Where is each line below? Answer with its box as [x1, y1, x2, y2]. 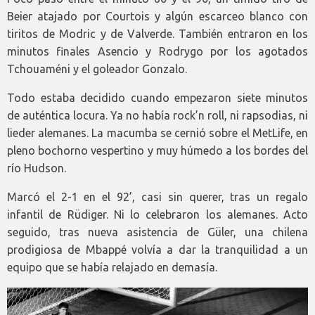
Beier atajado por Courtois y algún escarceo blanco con [7, 9, 308, 22]
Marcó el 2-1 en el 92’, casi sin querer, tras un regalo [7, 190, 308, 203]
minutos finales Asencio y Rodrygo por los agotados [7, 44, 308, 58]
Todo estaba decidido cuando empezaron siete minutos [7, 91, 308, 104]
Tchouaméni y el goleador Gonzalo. [7, 62, 187, 75]
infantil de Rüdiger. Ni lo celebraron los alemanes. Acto [7, 207, 308, 221]
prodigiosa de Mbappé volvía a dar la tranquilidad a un [7, 243, 308, 256]
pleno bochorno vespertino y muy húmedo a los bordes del [7, 143, 308, 157]
